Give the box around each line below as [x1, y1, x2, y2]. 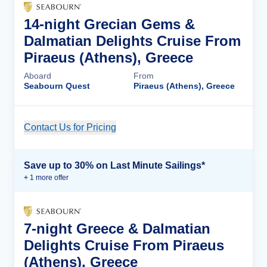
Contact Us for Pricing [24, 122, 116, 132]
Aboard [24, 71, 51, 80]
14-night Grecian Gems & [24, 16, 195, 32]
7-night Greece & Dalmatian [24, 221, 210, 237]
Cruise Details [168, 122, 231, 132]
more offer [34, 173, 69, 182]
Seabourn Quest [24, 81, 90, 91]
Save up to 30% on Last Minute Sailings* [24, 160, 205, 170]
